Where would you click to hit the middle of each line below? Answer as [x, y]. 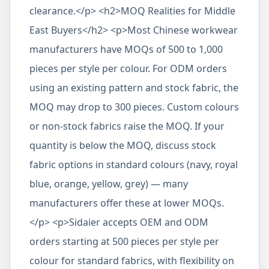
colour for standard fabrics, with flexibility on [132, 261]
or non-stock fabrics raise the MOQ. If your [127, 126]
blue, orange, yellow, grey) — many [109, 184]
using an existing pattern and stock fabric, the [134, 88]
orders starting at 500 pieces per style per [124, 241]
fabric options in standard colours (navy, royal [134, 165]
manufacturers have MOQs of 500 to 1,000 [126, 49]
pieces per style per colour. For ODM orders [128, 68]
